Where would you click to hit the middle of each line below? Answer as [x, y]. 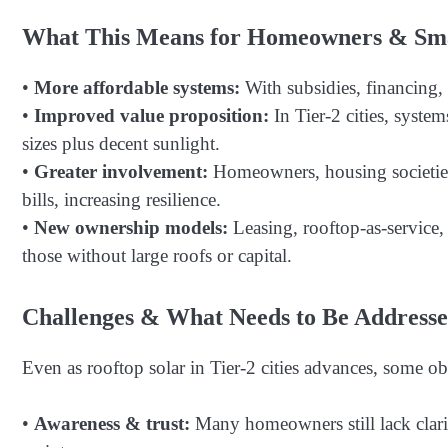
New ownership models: [131, 228]
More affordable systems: [137, 88]
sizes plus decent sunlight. [121, 144]
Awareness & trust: [112, 424]
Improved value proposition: [151, 116]
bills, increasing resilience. [121, 200]
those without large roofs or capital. [157, 256]
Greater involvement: [121, 172]
